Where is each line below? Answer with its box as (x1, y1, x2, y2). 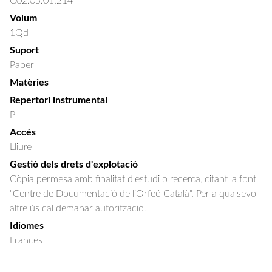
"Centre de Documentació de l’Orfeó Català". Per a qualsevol (10, 189, 258, 199)
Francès (10, 236, 42, 245)
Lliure (10, 142, 32, 152)
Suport (10, 46, 39, 55)
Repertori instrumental (10, 95, 107, 105)
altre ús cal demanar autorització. (10, 203, 146, 213)
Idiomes (10, 221, 44, 231)
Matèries (10, 78, 49, 87)
